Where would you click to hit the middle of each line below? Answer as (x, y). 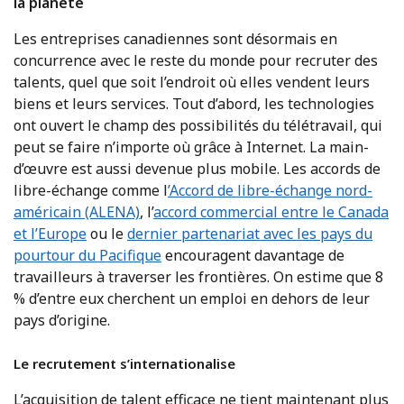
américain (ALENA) (77, 211)
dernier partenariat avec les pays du (250, 233)
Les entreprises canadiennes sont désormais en (175, 38)
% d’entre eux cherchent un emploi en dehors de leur (192, 298)
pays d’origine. (62, 320)
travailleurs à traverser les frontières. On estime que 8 (198, 276)
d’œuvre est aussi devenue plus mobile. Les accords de (197, 168)
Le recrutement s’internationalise (124, 363)
